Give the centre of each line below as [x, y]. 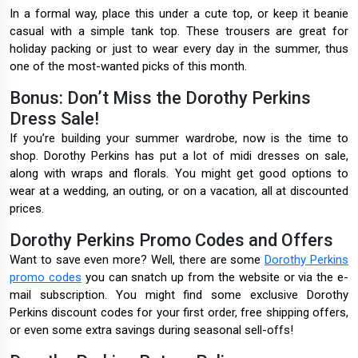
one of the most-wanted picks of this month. [128, 67]
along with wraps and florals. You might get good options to [179, 174]
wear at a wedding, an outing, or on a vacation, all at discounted [179, 191]
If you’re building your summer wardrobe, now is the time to [179, 139]
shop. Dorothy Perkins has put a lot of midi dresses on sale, [179, 156]
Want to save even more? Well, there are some [137, 260]
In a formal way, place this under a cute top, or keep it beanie [179, 14]
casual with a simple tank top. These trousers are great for [179, 32]
